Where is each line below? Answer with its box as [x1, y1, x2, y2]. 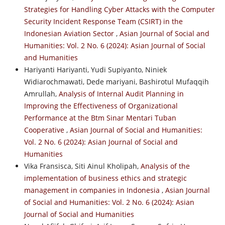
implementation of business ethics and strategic [24, 173, 187, 183]
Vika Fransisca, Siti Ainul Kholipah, [24, 161, 141, 171]
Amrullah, [24, 88, 59, 98]
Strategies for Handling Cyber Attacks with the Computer [24, 4, 215, 14]
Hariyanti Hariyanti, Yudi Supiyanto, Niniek [24, 64, 167, 74]
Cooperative [24, 125, 66, 135]
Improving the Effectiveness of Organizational [24, 100, 178, 110]
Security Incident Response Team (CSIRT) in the [24, 16, 183, 26]
